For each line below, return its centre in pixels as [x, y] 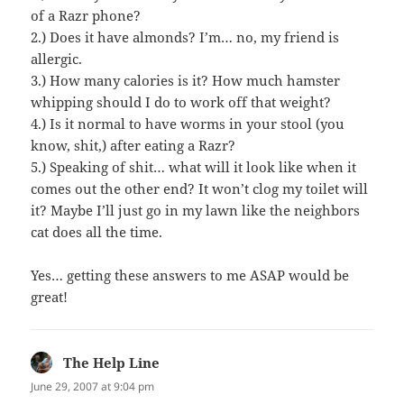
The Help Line [112, 362]
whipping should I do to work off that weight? [181, 101]
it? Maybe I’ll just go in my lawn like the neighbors [196, 210]
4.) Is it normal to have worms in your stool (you [188, 123]
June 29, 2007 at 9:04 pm [93, 386]
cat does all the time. [97, 231]
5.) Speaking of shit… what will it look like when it [194, 166]
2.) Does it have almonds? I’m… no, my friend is [185, 37]
